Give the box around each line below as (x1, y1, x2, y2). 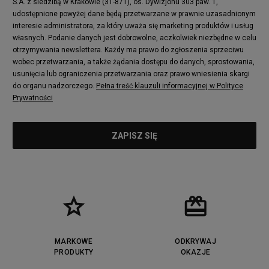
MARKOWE (54, 237, 93, 246)
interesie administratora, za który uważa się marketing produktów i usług (13, 22, 253, 31)
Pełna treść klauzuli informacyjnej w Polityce (96, 82, 243, 91)
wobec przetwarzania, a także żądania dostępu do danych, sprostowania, (13, 58, 255, 67)
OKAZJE (180, 248, 211, 257)
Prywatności (13, 94, 53, 103)
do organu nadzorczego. (13, 82, 96, 91)
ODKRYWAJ (175, 237, 216, 246)
